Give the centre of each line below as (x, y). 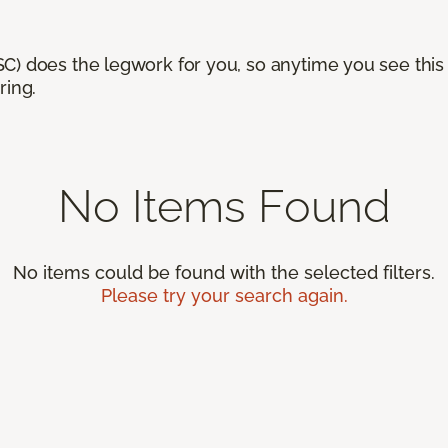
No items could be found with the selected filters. (224, 272)
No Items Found (224, 206)
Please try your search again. (224, 295)
